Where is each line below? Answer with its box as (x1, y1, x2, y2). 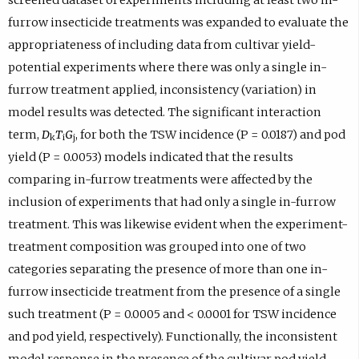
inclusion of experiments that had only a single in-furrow (7, 194, 336, 209)
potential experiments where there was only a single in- (7, 59, 327, 75)
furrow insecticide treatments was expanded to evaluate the (7, 14, 349, 30)
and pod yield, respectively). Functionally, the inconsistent (7, 329, 337, 344)
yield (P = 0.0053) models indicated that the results (7, 149, 293, 164)
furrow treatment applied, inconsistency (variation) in (7, 82, 317, 97)
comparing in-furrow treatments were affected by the (7, 171, 313, 187)
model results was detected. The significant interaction (7, 104, 321, 119)
